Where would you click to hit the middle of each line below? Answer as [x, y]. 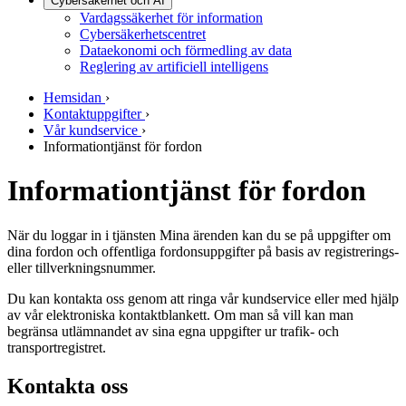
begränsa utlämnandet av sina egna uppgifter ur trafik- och [173, 331]
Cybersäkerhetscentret [143, 34]
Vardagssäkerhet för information [171, 18]
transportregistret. [57, 347]
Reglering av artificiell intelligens [174, 67]
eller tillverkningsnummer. [82, 267]
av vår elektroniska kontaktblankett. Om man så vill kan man [180, 314]
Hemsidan [72, 97]
